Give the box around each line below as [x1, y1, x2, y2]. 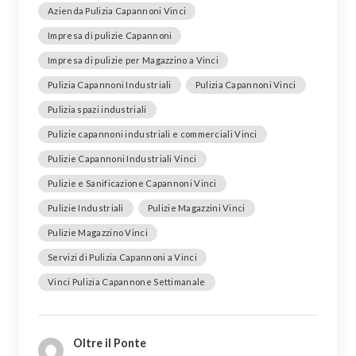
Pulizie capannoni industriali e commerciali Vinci [48, 128, 257, 139]
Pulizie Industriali [48, 202, 124, 213]
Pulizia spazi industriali [48, 103, 147, 114]
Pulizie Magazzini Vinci [147, 202, 246, 213]
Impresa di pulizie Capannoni [48, 29, 172, 41]
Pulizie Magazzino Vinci [48, 226, 148, 238]
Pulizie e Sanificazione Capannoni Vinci [48, 177, 217, 188]
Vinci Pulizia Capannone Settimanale [48, 276, 206, 287]
